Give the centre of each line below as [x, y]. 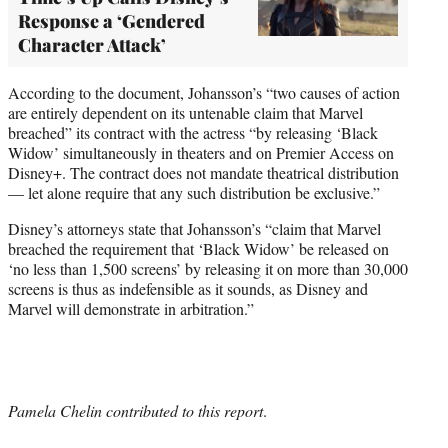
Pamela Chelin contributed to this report [135, 410]
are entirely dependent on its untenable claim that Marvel [185, 112]
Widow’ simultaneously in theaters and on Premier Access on [201, 152]
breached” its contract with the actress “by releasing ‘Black [193, 132]
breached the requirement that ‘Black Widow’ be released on [198, 248]
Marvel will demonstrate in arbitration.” [131, 308]
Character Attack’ [92, 44]
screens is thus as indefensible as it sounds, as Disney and [188, 288]
